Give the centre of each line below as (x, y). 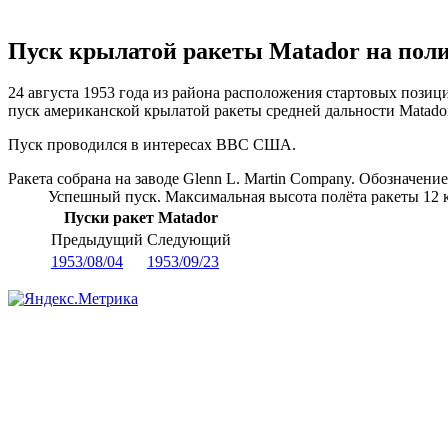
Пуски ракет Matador (141, 218)
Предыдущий (97, 240)
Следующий (189, 240)
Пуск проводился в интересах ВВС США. (152, 145)
